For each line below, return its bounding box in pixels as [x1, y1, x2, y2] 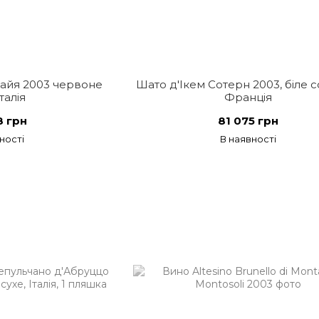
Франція [224, 90, 273, 104]
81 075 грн [218, 114, 279, 127]
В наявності [220, 133, 277, 145]
